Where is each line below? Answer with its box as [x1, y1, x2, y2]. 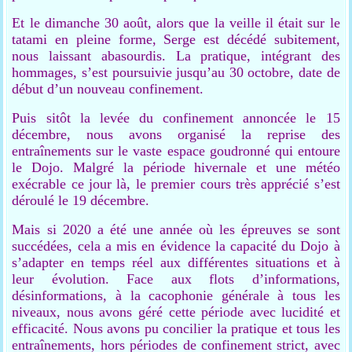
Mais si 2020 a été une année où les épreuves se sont [12, 222, 340, 237]
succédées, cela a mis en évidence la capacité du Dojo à [12, 238, 340, 254]
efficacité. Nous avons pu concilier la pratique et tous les [12, 321, 340, 336]
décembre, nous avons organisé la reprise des [12, 126, 340, 142]
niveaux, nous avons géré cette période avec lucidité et [12, 304, 340, 320]
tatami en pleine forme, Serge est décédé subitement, [12, 31, 340, 47]
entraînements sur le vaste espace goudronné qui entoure [12, 143, 340, 159]
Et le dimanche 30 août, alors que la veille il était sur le [12, 15, 340, 31]
